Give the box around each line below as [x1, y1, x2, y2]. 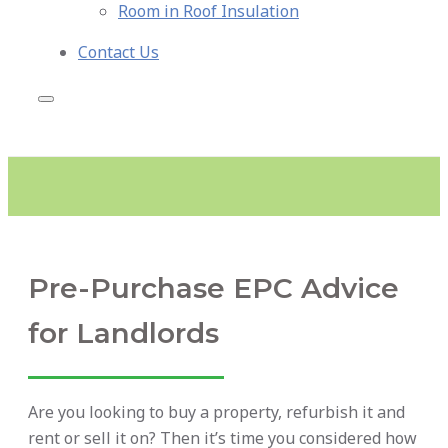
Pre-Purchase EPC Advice [28, 271, 399, 306]
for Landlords [28, 316, 219, 351]
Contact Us [78, 41, 159, 63]
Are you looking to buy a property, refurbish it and [28, 401, 405, 424]
